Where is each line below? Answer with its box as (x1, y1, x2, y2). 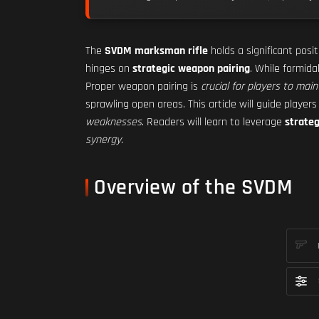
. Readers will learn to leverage (142, 115, 285, 130)
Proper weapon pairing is (85, 79, 201, 94)
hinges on (85, 61, 132, 76)
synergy (85, 132, 121, 147)
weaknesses (85, 115, 142, 130)
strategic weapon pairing (132, 61, 250, 76)
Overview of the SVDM (94, 174, 292, 201)
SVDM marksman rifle (105, 43, 208, 58)
